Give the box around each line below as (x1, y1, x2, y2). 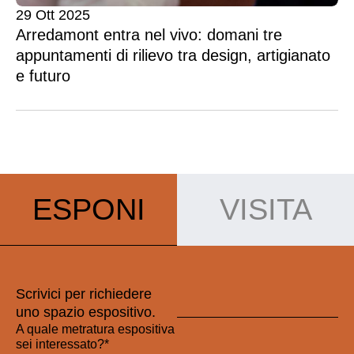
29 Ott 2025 (16, 7, 90, 24)
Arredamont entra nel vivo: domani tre (16, 26, 282, 44)
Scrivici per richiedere (16, 286, 152, 303)
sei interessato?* (16, 337, 109, 352)
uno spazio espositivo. (16, 304, 156, 321)
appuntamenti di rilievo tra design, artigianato (16, 47, 330, 65)
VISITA (219, 193, 312, 227)
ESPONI (32, 193, 145, 227)
